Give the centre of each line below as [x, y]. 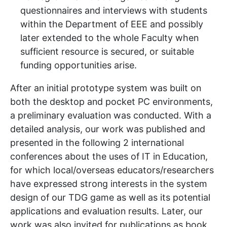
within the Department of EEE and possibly [112, 24]
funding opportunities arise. [79, 65]
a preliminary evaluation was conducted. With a [111, 115]
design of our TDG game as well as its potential [110, 197]
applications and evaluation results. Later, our [106, 211]
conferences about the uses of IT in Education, [109, 156]
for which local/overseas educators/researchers [112, 170]
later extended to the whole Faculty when [109, 38]
